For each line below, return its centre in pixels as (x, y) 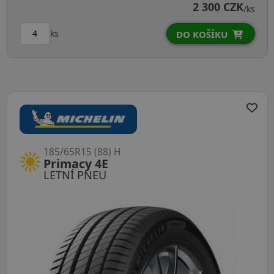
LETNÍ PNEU (75, 175)
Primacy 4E (76, 163)
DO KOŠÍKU (202, 34)
